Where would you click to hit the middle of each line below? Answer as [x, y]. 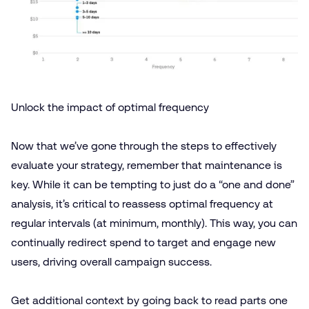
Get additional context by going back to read [126, 300]
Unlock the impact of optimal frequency [110, 107]
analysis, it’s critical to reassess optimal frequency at [142, 203]
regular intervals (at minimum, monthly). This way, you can [154, 223]
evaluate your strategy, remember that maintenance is [147, 165]
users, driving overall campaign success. [113, 261]
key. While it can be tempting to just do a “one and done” [153, 184]
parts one [264, 300]
